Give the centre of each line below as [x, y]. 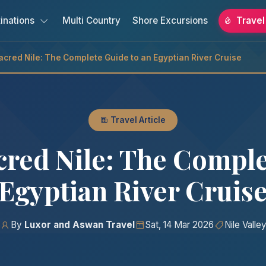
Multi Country [91, 20]
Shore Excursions [170, 20]
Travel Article [137, 120]
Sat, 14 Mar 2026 [179, 225]
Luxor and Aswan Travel [79, 225]
